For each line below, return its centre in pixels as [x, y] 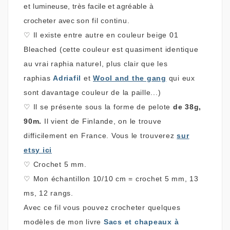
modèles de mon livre [64, 222]
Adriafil [67, 78]
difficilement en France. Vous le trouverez [100, 135]
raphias [38, 78]
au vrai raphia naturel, [65, 63]
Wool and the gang [130, 78]
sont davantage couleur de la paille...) [92, 92]
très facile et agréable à [113, 6]
